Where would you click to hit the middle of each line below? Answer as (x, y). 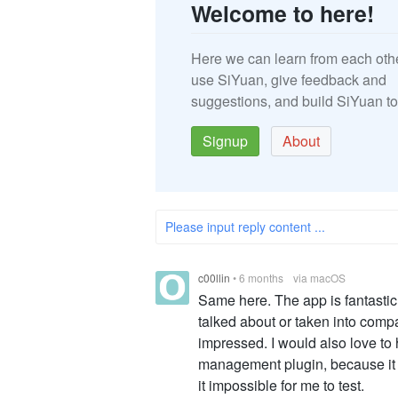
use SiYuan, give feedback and (289, 80)
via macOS (319, 278)
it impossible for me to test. (281, 386)
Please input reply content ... (245, 227)
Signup (225, 141)
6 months (261, 278)
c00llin (214, 278)
